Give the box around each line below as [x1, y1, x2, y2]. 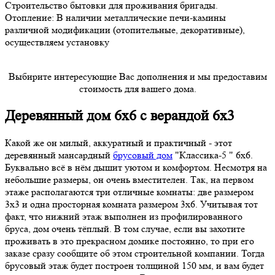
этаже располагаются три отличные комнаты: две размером [5, 185, 254, 198]
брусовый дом [113, 149, 172, 161]
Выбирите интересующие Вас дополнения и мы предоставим [8, 71, 267, 83]
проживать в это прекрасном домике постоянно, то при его [5, 234, 254, 247]
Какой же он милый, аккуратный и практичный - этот [5, 136, 232, 149]
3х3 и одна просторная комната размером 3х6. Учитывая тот [5, 198, 258, 210]
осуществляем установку [5, 36, 109, 48]
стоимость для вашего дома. [79, 83, 196, 95]
